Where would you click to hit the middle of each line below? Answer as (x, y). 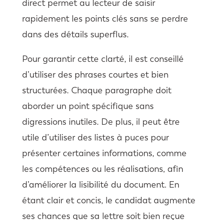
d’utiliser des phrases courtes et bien (95, 75)
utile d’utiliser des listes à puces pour (95, 138)
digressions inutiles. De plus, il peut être (101, 122)
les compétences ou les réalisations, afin (102, 169)
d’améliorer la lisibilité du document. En (100, 185)
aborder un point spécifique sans (88, 106)
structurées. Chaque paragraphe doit (96, 91)
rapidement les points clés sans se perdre (105, 19)
